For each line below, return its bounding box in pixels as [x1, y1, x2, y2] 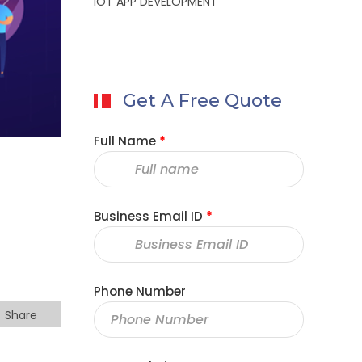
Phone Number [94, 283, 186, 300]
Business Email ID [94, 208, 203, 225]
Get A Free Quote [123, 90, 282, 112]
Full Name [94, 133, 156, 149]
